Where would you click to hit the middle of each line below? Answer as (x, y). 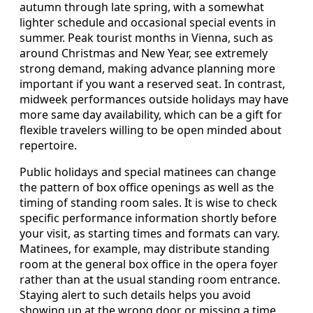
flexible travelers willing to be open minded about (151, 130)
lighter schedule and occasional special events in (148, 23)
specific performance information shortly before (148, 218)
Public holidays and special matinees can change (148, 172)
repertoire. (48, 146)
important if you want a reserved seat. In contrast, (152, 84)
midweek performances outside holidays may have (154, 100)
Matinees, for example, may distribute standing (145, 249)
